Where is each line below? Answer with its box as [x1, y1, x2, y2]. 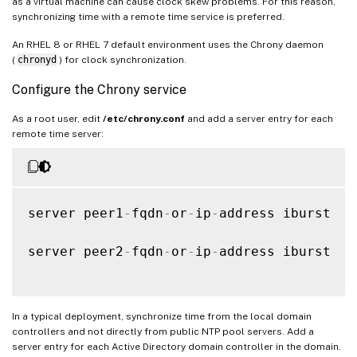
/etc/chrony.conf [103, 112, 185, 124]
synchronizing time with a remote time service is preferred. [12, 10, 284, 22]
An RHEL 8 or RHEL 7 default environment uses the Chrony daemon [12, 38, 324, 50]
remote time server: [12, 127, 104, 139]
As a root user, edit [12, 112, 103, 124]
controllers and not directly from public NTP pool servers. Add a [12, 325, 314, 337]
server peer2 [28, 243, 124, 259]
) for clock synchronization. [58, 53, 186, 65]
